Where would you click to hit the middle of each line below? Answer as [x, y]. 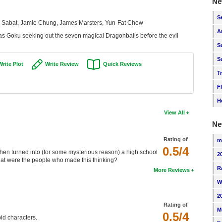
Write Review [62, 64]
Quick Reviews [122, 64]
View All [175, 113]
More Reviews [172, 170]
